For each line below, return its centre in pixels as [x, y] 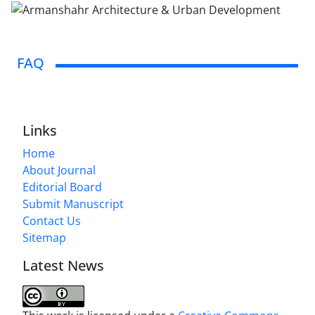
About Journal [59, 170]
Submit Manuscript [73, 204]
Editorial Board [62, 187]
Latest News [63, 265]
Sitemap [44, 237]
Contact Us [52, 220]
